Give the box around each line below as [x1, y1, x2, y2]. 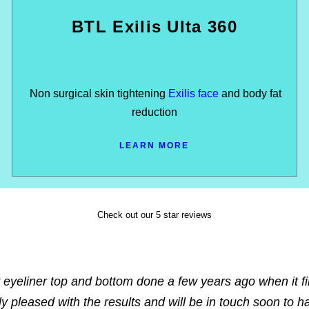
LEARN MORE [119, 140, 190, 150]
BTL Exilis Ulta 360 [72, 17, 237, 36]
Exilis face [168, 87, 219, 99]
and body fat [219, 87, 282, 99]
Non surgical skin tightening [27, 87, 169, 99]
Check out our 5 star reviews [97, 209, 212, 220]
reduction [131, 106, 177, 118]
